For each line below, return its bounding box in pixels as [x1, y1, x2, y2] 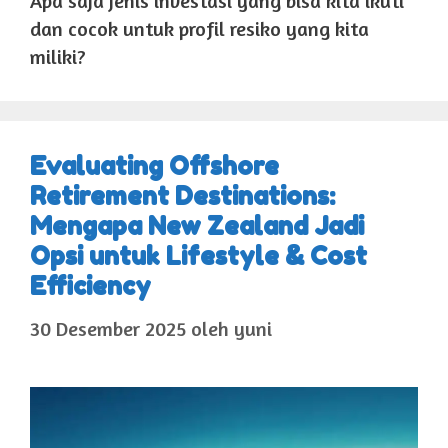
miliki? [30, 43, 86, 69]
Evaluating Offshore [30, 150, 279, 181]
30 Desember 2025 [30, 315, 186, 341]
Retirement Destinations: [30, 180, 335, 211]
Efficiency [30, 270, 151, 301]
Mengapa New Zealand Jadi [30, 210, 364, 241]
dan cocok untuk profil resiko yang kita [30, 15, 369, 41]
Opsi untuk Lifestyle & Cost [30, 240, 367, 271]
